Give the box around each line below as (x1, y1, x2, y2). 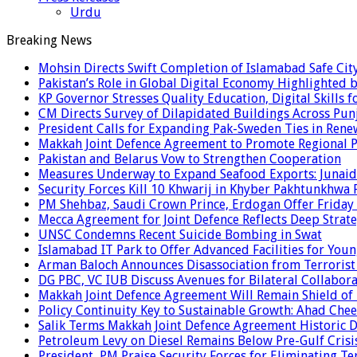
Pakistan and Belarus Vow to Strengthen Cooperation (38, 151, 341, 167)
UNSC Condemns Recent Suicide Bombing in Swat (38, 226, 322, 242)
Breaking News (6, 32, 92, 48)
